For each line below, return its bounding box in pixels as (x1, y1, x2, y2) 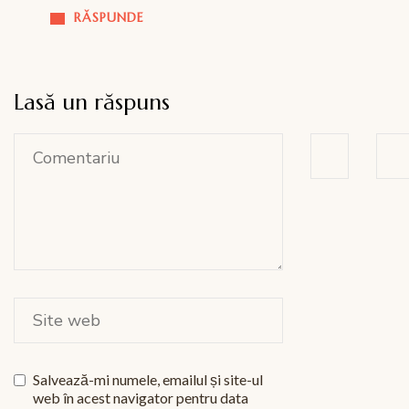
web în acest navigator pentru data (33, 389, 248, 407)
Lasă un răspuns (14, 89, 170, 117)
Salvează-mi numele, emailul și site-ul (33, 371, 263, 389)
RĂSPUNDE (74, 9, 144, 26)
